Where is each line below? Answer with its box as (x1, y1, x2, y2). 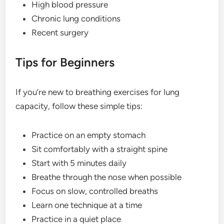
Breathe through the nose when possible (31, 171, 182, 182)
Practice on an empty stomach (31, 129, 146, 140)
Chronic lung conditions (31, 13, 121, 23)
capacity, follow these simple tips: (15, 100, 143, 111)
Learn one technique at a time (31, 199, 142, 210)
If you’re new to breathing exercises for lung (15, 86, 180, 97)
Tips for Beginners (15, 54, 115, 69)
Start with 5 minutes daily (31, 157, 127, 168)
